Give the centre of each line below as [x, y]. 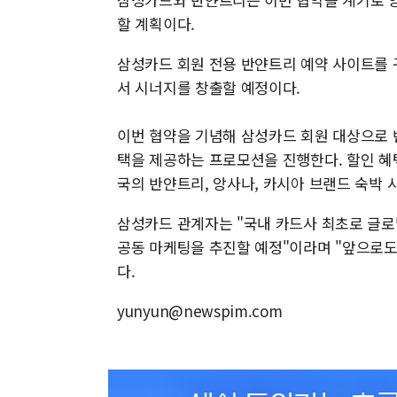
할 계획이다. [156, 23]
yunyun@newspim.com [200, 311]
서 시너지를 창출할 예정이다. [209, 87]
